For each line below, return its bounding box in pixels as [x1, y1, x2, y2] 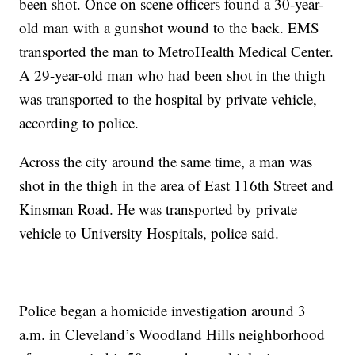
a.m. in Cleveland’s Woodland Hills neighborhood [19, 324, 326, 345]
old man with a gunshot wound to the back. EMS [19, 17, 320, 38]
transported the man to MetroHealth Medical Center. [19, 41, 334, 62]
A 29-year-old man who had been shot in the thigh [19, 65, 326, 86]
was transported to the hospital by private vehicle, [19, 89, 318, 109]
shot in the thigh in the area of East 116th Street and [19, 175, 334, 196]
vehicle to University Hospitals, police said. [19, 223, 280, 243]
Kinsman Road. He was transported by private [19, 199, 298, 219]
